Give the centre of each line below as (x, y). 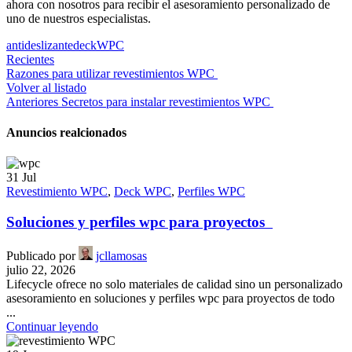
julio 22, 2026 (41, 269)
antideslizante (40, 45)
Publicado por (41, 255)
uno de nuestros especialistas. (80, 18)
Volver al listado (46, 87)
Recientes (30, 59)
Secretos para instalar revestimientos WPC (167, 101)
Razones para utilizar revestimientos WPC (112, 73)
